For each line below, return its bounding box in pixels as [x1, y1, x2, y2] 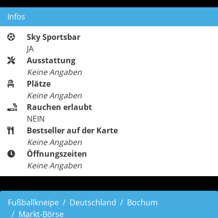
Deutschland [70, 197, 116, 208]
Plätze [27, 78, 51, 89]
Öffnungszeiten [27, 148, 87, 159]
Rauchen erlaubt [27, 102, 92, 112]
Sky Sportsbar [27, 32, 80, 42]
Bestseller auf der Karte [27, 125, 118, 136]
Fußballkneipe [8, 197, 59, 208]
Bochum [127, 197, 158, 208]
